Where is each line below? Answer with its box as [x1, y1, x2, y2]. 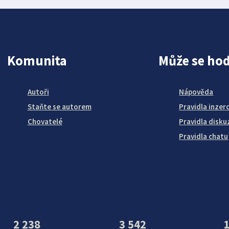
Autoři [27, 87, 49, 97]
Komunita [7, 52, 67, 70]
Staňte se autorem [27, 102, 91, 112]
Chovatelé [27, 117, 62, 127]
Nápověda [179, 87, 214, 97]
